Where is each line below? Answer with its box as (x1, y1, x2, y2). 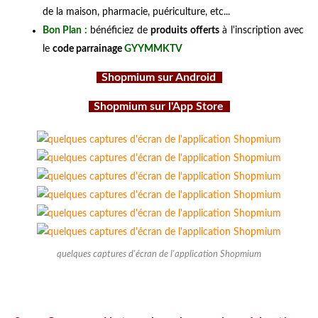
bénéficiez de (87, 25, 151, 35)
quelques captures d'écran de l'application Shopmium (57, 249, 261, 258)
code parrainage (53, 43, 124, 54)
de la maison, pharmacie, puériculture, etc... (43, 6, 230, 17)
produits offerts (150, 25, 219, 35)
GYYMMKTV (124, 43, 182, 54)
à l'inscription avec (219, 25, 305, 35)
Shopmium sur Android (96, 71, 222, 83)
